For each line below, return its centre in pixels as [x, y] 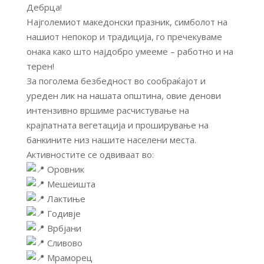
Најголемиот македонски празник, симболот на [127, 22]
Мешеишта [70, 184]
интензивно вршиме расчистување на [108, 110]
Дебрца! [44, 7]
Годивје [62, 214]
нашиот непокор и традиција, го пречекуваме [124, 37]
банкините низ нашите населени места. [111, 140]
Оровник [64, 169]
